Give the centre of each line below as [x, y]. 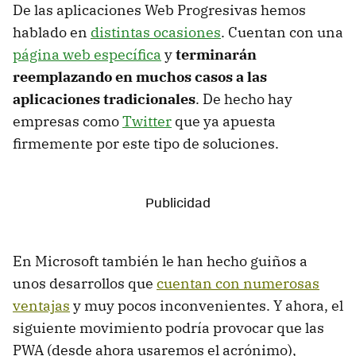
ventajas [41, 305]
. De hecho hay [244, 99]
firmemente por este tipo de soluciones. [146, 143]
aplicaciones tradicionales [104, 99]
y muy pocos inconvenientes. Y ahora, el [207, 305]
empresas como [68, 121]
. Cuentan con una [282, 32]
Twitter [147, 121]
